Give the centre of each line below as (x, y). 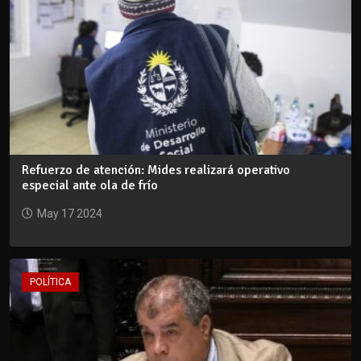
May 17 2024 (70, 214)
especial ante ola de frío (90, 186)
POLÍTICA (50, 282)
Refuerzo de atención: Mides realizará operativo (156, 170)
